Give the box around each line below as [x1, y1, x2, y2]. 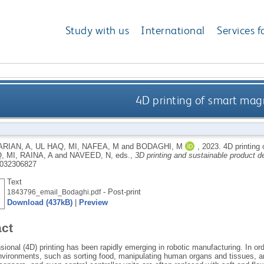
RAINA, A [19, 150, 52, 160]
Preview [78, 197, 108, 207]
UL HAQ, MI [35, 141, 77, 151]
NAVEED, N [69, 150, 111, 160]
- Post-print [100, 187, 141, 196]
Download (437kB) [6, 197, 72, 207]
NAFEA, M [81, 141, 119, 151]
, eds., [110, 150, 135, 160]
